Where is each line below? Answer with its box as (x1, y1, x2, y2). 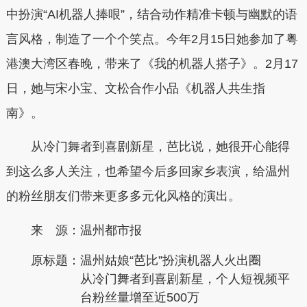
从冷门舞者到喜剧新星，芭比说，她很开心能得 (5, 140, 290, 154)
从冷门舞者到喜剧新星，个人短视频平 (79, 272, 290, 286)
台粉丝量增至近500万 (79, 291, 199, 305)
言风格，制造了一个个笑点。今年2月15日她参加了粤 (5, 32, 298, 46)
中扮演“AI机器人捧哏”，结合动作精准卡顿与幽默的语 (5, 7, 297, 21)
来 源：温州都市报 (30, 223, 142, 237)
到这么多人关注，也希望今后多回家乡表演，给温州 (5, 164, 290, 179)
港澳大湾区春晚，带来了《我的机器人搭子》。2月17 (5, 56, 298, 71)
